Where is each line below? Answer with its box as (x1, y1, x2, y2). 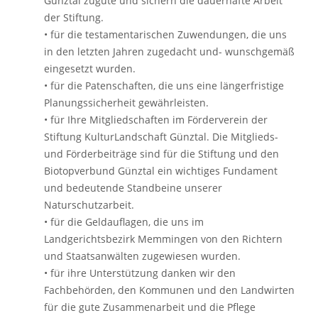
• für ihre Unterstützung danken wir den (44, 266, 236, 280)
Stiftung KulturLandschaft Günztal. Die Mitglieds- (44, 130, 278, 143)
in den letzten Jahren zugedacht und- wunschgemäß (44, 45, 295, 58)
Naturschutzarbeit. (44, 198, 134, 212)
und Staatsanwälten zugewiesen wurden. (44, 249, 241, 263)
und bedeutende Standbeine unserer (44, 181, 222, 194)
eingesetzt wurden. (44, 62, 136, 75)
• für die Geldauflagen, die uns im (44, 215, 204, 229)
